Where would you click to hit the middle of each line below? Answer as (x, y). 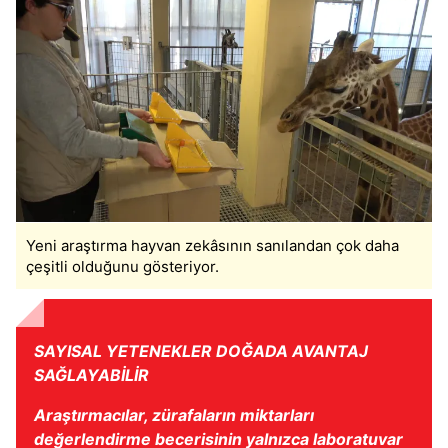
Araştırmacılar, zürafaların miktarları (174, 414)
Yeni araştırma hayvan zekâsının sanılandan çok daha (212, 245)
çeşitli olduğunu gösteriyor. (122, 266)
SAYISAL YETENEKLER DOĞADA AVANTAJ (201, 350)
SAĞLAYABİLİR (91, 374)
